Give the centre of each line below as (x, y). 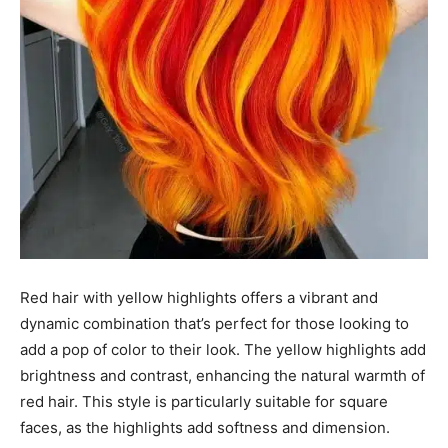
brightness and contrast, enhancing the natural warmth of (222, 376)
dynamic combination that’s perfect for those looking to (214, 324)
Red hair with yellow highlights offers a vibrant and (199, 298)
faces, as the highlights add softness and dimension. (205, 428)
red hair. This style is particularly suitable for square (204, 402)
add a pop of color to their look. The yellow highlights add (223, 350)
